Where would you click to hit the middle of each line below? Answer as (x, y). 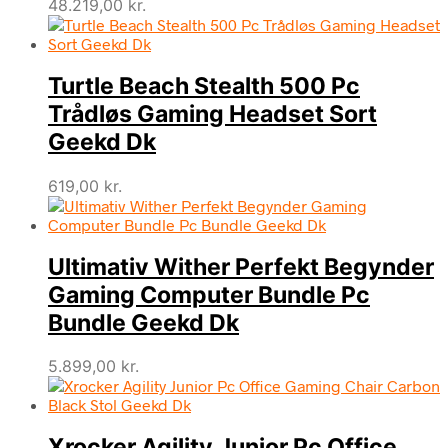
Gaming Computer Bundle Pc (209, 294)
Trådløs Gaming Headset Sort (212, 114)
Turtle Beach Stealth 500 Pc (204, 86)
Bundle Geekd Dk (143, 322)
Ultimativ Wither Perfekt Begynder (241, 266)
